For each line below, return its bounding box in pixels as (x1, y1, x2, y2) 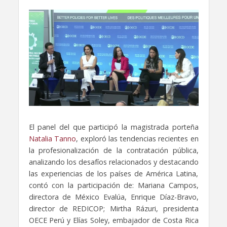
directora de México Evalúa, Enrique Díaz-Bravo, (28, 192, 199, 202)
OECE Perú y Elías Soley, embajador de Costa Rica (28, 215, 199, 225)
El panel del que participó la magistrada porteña (28, 122, 199, 132)
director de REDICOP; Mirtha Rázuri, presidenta (28, 203, 199, 213)
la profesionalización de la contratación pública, (28, 145, 199, 155)
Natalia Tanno (28, 133, 76, 143)
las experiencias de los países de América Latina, (28, 168, 199, 178)
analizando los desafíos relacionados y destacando (28, 157, 199, 167)
